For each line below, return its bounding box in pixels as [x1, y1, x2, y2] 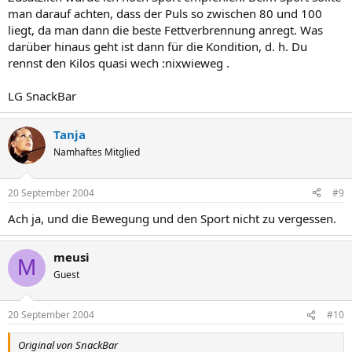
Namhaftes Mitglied [53, 145, 140, 159]
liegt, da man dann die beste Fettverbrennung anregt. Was [8, 22, 323, 38]
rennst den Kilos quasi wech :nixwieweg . [8, 55, 229, 71]
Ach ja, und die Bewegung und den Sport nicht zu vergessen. [8, 210, 336, 226]
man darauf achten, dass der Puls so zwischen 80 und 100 [8, 5, 322, 21]
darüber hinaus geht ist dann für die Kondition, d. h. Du [8, 38, 307, 54]
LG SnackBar [8, 88, 76, 104]
